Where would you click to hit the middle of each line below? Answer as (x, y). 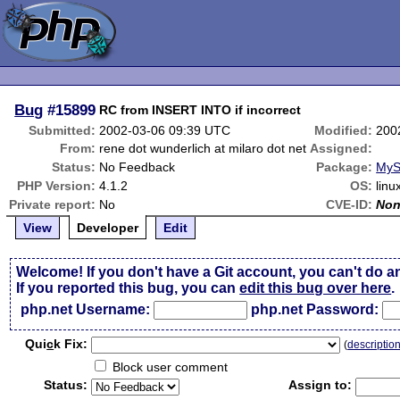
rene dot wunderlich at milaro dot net (203, 148)
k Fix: (71, 344)
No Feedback (137, 167)
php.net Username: (86, 309)
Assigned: (342, 148)
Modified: (344, 130)
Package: (345, 167)
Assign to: (321, 385)
